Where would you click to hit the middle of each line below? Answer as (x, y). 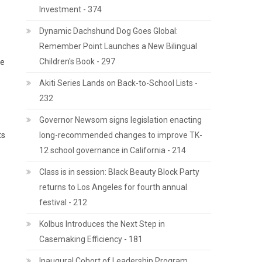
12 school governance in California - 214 (113, 150)
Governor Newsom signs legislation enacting (121, 120)
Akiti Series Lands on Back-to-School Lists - (119, 83)
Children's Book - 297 (77, 61)
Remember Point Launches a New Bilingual (118, 46)
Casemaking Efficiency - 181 (91, 239)
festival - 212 (63, 202)
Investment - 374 (71, 9)
